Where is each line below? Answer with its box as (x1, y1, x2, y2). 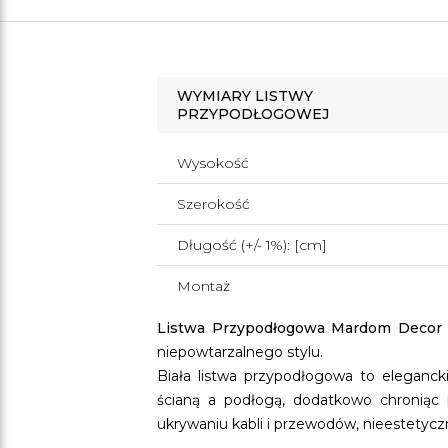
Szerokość (177, 195, 250, 213)
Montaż (177, 277, 230, 295)
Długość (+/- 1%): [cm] (177, 236, 327, 254)
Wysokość (177, 154, 249, 172)
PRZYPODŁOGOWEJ (177, 105, 329, 123)
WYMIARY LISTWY (177, 87, 313, 105)
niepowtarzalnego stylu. (157, 343, 323, 361)
